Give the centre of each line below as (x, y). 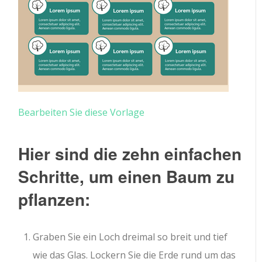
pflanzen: (54, 199)
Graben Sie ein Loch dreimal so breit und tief (130, 237)
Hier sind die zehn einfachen (130, 154)
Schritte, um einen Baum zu (127, 176)
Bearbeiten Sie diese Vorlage (82, 112)
